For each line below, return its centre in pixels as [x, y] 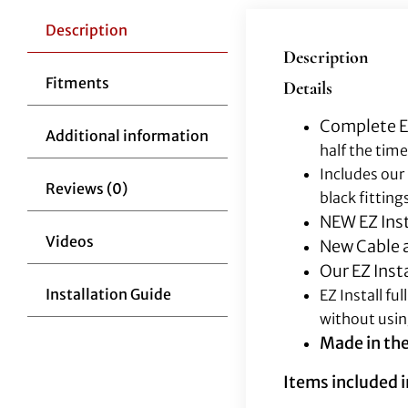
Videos [69, 241]
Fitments [77, 82]
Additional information [127, 135]
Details [307, 88]
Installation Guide [108, 294]
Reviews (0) [86, 188]
